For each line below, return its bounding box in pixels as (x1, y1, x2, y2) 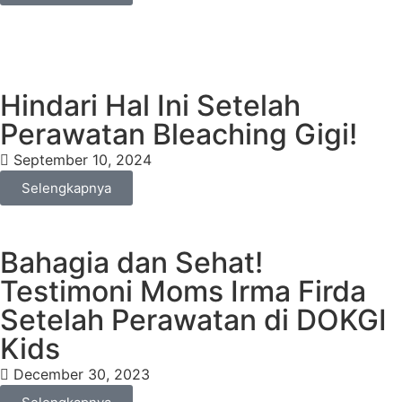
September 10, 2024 (13, 150, 152, 169)
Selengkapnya (22, 179, 111, 197)
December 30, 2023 (13, 364, 150, 383)
